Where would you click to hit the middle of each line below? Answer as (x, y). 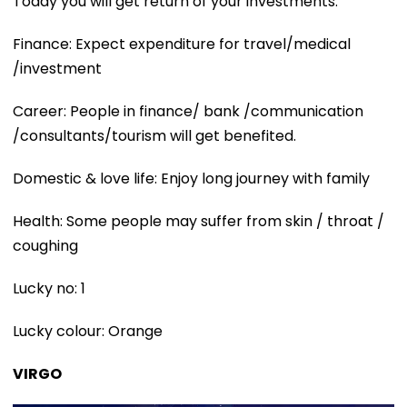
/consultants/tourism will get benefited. (154, 136)
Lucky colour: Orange (88, 332)
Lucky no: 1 (49, 289)
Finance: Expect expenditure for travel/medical (182, 45)
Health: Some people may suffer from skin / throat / (199, 222)
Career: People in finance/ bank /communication (188, 112)
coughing (45, 246)
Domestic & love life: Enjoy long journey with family (191, 179)
